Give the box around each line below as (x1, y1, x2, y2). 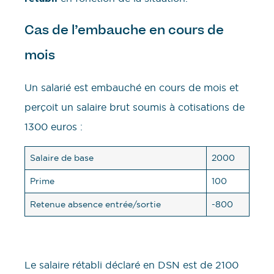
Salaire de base (30, 152, 96, 163)
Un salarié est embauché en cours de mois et (24, 81, 239, 94)
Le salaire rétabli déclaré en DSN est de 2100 (24, 258, 239, 271)
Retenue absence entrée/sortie (30, 198, 163, 210)
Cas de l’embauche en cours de (24, 21, 224, 38)
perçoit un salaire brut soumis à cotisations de (24, 100, 245, 113)
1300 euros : (24, 120, 83, 133)
